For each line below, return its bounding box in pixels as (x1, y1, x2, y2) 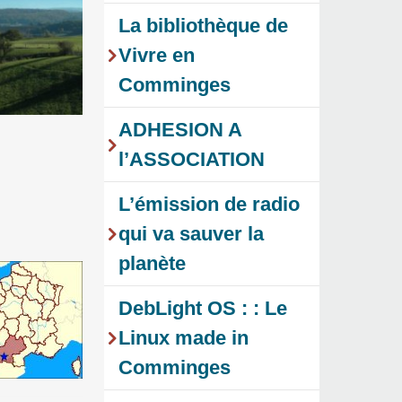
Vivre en (118, 44, 195, 67)
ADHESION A (118, 118, 242, 142)
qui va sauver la (118, 223, 264, 246)
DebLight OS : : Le (118, 297, 287, 320)
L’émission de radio (118, 193, 300, 216)
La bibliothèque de (118, 14, 288, 38)
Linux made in (118, 327, 249, 350)
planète (118, 252, 186, 275)
